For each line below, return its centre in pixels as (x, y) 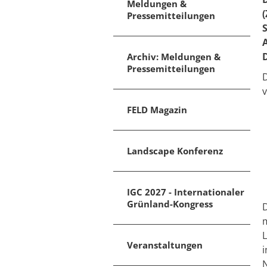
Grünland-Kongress (170, 204)
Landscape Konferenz (175, 151)
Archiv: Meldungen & (174, 57)
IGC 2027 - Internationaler (186, 192)
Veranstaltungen (165, 245)
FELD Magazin (157, 110)
